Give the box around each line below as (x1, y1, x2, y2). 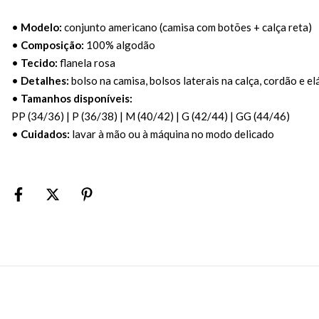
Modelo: (21, 20, 62, 33)
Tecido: (21, 56, 58, 69)
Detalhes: (21, 73, 69, 87)
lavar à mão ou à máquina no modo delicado (70, 127, 274, 140)
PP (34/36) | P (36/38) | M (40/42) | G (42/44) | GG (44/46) (11, 109, 290, 122)
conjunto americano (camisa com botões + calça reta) (62, 20, 312, 33)
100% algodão (84, 38, 155, 51)
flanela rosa (58, 56, 115, 69)
